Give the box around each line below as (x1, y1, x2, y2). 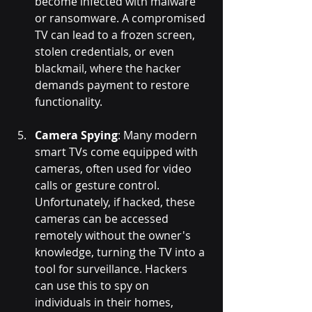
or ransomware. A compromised (35, 10, 208, 26)
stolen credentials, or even (35, 44, 177, 60)
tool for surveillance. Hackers (35, 261, 190, 277)
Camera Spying (35, 127, 118, 143)
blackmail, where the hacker (35, 61, 184, 77)
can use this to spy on (35, 278, 152, 294)
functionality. (35, 94, 102, 110)
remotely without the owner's (35, 228, 194, 244)
